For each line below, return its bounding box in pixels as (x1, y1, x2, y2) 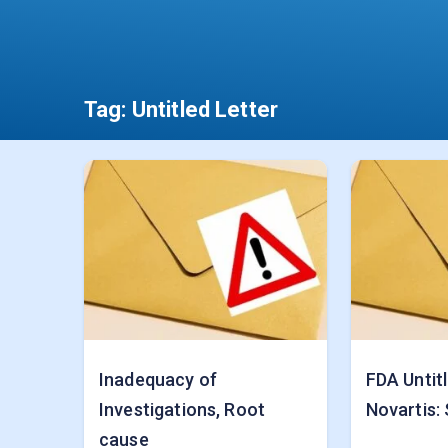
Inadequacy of (99, 369, 217, 390)
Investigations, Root (99, 399, 265, 420)
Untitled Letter (131, 97, 278, 122)
